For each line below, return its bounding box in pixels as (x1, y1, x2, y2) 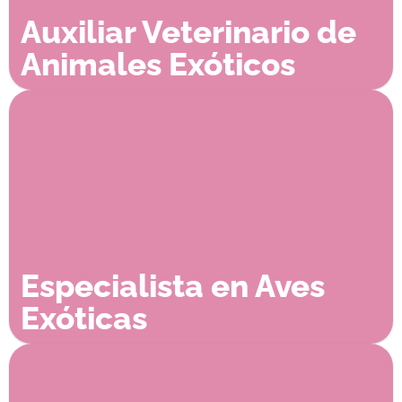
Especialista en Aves (20, 267, 325, 304)
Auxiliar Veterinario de (20, 13, 356, 50)
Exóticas (20, 299, 147, 336)
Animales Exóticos (20, 45, 295, 83)
